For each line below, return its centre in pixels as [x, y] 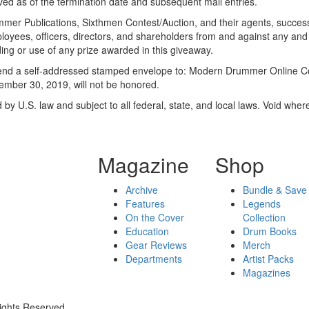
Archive [141, 189]
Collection [265, 217]
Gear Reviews [156, 245]
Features [145, 203]
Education [147, 231]
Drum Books [270, 231]
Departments [153, 258]
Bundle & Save [275, 189]
